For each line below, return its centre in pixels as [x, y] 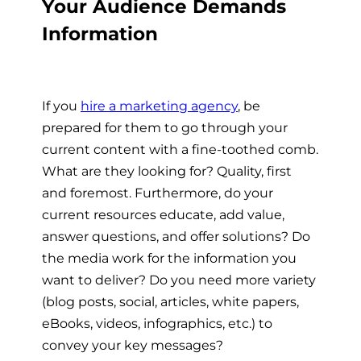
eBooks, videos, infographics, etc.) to [157, 324]
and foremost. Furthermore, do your [158, 193]
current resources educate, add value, [163, 215]
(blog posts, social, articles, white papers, [170, 302]
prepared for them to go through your [165, 128]
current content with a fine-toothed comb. [180, 149]
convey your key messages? [133, 345]
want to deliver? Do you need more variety [179, 280]
